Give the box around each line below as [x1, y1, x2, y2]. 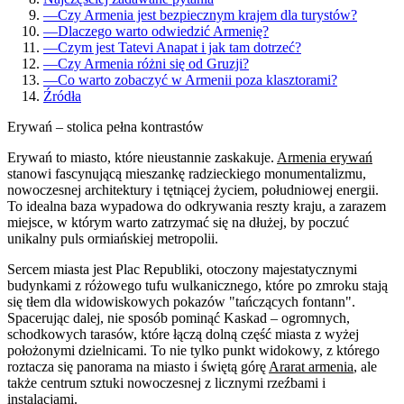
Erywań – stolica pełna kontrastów [7, 118, 204, 134]
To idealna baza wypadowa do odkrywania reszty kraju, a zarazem [7, 197, 386, 214]
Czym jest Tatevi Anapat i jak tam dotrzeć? [58, 39, 301, 55]
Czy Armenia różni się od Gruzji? [58, 55, 249, 71]
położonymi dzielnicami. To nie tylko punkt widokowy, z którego [7, 342, 380, 358]
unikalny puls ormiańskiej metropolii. [7, 230, 218, 246]
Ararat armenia [269, 358, 353, 374]
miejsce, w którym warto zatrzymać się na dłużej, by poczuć [7, 214, 349, 230]
